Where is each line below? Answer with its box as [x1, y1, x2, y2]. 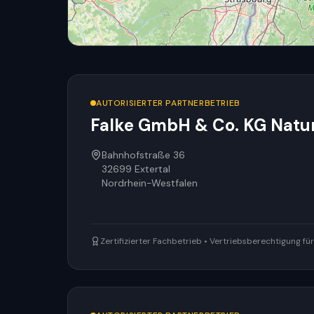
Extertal [135, 163, 170, 175]
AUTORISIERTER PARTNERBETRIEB [96, 97, 240, 109]
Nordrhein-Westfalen [102, 177, 198, 189]
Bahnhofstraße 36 [102, 149, 185, 161]
